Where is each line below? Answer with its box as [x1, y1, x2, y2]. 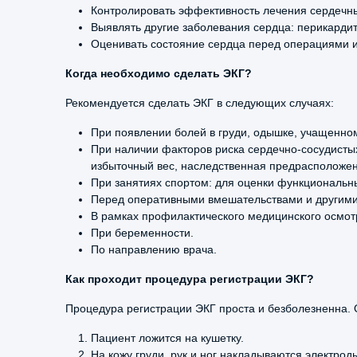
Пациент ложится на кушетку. [91, 331, 244, 344]
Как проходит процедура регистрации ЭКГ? [65, 273, 314, 285]
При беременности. [91, 226, 194, 239]
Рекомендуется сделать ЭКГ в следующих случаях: [65, 96, 334, 109]
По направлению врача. [91, 243, 217, 256]
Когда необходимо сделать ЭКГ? [65, 67, 252, 80]
